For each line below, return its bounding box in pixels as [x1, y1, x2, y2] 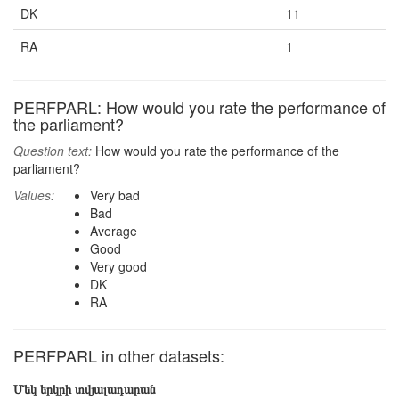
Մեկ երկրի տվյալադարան [13, 379, 156, 397]
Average [90, 222, 137, 240]
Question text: [13, 142, 92, 159]
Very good [90, 257, 147, 275]
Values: [13, 186, 54, 204]
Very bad [90, 186, 140, 204]
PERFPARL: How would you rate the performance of [13, 95, 386, 118]
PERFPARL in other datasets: [13, 344, 224, 367]
